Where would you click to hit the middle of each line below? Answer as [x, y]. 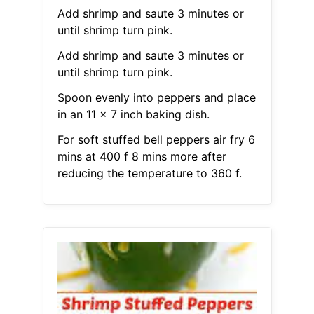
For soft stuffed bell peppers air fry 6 [156, 140]
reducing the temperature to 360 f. [149, 173]
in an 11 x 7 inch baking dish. [133, 115]
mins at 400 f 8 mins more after [142, 157]
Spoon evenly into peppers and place [156, 98]
